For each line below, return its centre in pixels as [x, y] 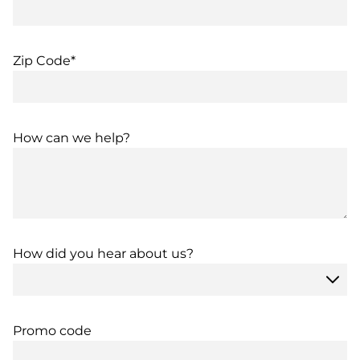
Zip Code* [44, 61]
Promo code [52, 331]
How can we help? [72, 138]
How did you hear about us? [103, 254]
